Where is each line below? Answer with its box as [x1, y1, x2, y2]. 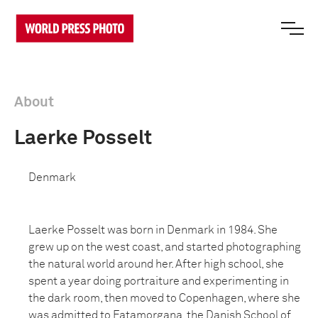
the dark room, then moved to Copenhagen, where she [28, 292, 300, 304]
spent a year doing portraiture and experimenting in [28, 275, 289, 287]
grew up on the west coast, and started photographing [28, 241, 301, 253]
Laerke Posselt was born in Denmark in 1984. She [28, 224, 278, 236]
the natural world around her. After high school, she [28, 258, 284, 270]
